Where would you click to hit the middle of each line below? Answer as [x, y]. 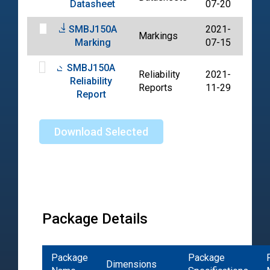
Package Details [95, 219]
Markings [158, 36]
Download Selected [101, 132]
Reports [155, 88]
